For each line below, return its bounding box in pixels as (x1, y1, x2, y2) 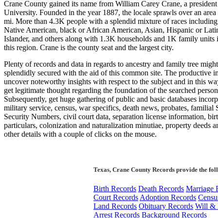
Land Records (93, 202, 137, 210)
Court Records (93, 193, 138, 201)
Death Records (138, 184, 184, 193)
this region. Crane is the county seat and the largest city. (4, 43, 174, 52)
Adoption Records (140, 193, 196, 201)
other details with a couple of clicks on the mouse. (4, 130, 157, 138)
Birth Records (93, 184, 136, 193)
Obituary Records (139, 202, 193, 210)
